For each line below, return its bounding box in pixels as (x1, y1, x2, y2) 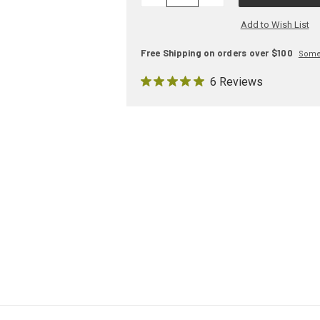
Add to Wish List (240, 19, 309, 31)
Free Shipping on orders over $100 (140, 47, 293, 59)
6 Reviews (209, 75, 263, 89)
